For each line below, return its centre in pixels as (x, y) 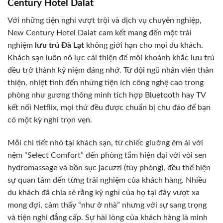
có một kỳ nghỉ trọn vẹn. (50, 120)
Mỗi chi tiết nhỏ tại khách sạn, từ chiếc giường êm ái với (105, 143)
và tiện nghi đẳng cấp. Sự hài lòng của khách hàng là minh (108, 217)
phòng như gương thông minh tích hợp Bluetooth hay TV (107, 95)
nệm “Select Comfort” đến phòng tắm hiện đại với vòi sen (107, 155)
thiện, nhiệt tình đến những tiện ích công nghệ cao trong (106, 82)
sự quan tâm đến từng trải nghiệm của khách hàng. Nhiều (107, 180)
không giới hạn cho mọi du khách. (144, 45)
